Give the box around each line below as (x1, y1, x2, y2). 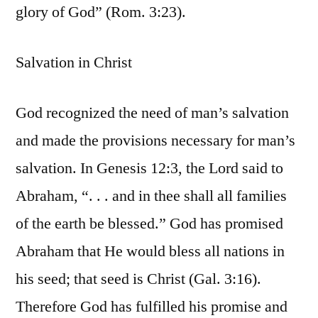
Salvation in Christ (16, 53, 132, 73)
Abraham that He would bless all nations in (16, 241, 285, 262)
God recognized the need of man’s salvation (16, 103, 289, 124)
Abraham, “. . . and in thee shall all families (16, 186, 287, 207)
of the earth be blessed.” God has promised (16, 214, 283, 234)
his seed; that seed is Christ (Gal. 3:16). (16, 269, 261, 290)
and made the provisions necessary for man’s (16, 131, 295, 151)
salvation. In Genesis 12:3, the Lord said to (16, 158, 283, 179)
